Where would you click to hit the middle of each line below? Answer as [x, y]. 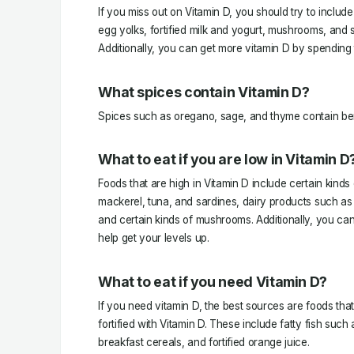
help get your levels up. [154, 238]
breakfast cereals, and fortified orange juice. [204, 342]
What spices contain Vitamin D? [204, 92]
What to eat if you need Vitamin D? [213, 281]
